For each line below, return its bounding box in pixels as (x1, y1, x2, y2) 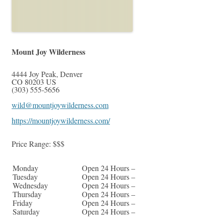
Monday (13, 163, 38, 173)
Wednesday (13, 180, 48, 191)
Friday (13, 198, 32, 208)
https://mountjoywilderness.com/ (12, 115, 110, 126)
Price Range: (12, 139, 53, 149)
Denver (60, 69, 82, 79)
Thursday (13, 189, 42, 200)
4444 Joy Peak (12, 69, 56, 79)
